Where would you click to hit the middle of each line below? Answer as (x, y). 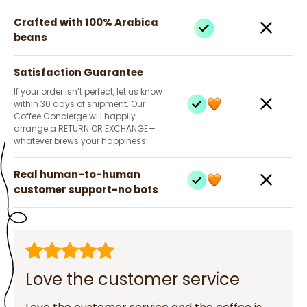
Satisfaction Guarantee (78, 72)
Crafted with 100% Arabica (86, 22)
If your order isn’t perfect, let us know (88, 91)
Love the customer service (133, 279)
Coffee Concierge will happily (75, 116)
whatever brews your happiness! (81, 140)
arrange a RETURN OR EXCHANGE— (85, 128)
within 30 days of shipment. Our (79, 103)
